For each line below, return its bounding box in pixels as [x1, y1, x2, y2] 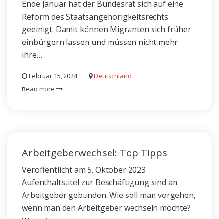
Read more [22, 85, 56, 93]
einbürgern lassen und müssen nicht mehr [22, 37, 178, 47]
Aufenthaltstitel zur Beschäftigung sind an [22, 177, 177, 188]
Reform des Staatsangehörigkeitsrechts [22, 11, 168, 22]
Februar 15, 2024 [27, 71, 77, 80]
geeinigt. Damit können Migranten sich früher [22, 24, 191, 35]
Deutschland [94, 71, 131, 80]
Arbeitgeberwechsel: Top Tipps [22, 146, 167, 159]
